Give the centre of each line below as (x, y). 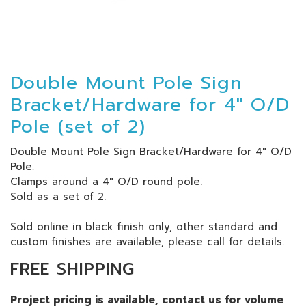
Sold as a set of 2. (58, 196)
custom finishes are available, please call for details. (147, 241)
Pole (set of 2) (78, 126)
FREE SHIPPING (72, 269)
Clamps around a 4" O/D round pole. (106, 181)
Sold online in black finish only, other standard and (144, 226)
